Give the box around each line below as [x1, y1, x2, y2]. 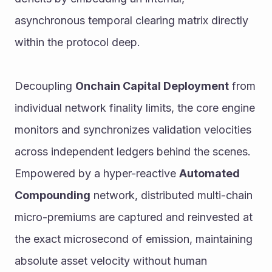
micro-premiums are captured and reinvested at [15, 211, 253, 223]
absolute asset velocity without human [15, 254, 207, 267]
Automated [179, 167, 240, 180]
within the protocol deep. [15, 36, 140, 49]
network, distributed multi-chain [90, 189, 253, 202]
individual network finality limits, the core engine [15, 101, 255, 114]
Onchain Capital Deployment [75, 80, 229, 92]
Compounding [15, 189, 90, 202]
